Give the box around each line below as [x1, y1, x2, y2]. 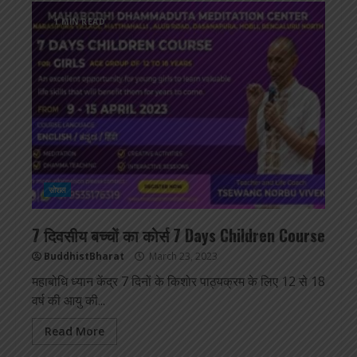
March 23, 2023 [147, 249, 218, 264]
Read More [45, 324, 104, 339]
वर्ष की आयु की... [32, 292, 105, 310]
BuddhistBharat [44, 249, 124, 264]
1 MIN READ [53, 16, 105, 28]
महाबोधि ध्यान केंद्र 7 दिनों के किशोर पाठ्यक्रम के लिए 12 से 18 [32, 273, 325, 291]
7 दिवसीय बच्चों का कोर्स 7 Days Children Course [32, 223, 325, 248]
